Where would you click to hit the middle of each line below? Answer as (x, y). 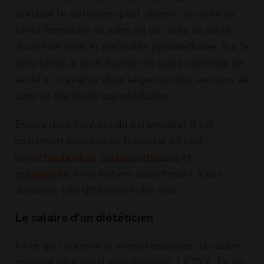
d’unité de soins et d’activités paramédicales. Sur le (132, 46)
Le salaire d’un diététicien (84, 217)
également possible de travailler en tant (109, 141)
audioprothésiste (141, 157)
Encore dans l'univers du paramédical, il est (114, 124)
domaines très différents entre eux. (96, 190)
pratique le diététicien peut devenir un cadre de (125, 13)
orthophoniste (62, 157)
